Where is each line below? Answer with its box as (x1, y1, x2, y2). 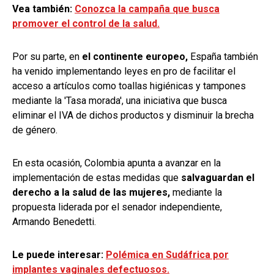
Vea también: (12, 2, 75, 15)
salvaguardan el (181, 171, 254, 183)
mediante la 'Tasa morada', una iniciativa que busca (12, 94, 227, 106)
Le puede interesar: (12, 248, 106, 261)
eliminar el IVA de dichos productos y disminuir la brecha (12, 109, 254, 121)
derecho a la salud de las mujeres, (12, 186, 170, 198)
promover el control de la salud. (12, 17, 160, 29)
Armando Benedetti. (12, 215, 96, 228)
